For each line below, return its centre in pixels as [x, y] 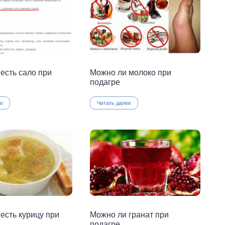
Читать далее [114, 103]
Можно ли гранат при [129, 214]
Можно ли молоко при [131, 72]
